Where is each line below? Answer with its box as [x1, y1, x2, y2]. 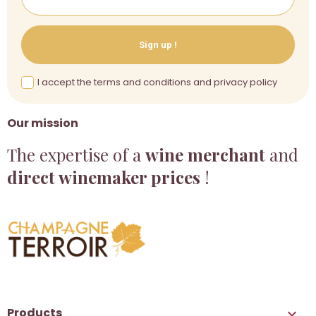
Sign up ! [139, 39, 177, 51]
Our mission [7, 115, 78, 132]
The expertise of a [7, 143, 145, 166]
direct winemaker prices [7, 166, 200, 189]
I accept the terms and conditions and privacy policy [37, 75, 277, 90]
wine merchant [145, 143, 265, 166]
